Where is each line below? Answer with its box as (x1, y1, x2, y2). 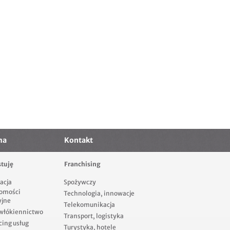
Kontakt (64, 136, 93, 145)
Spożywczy (64, 178, 96, 186)
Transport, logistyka (64, 212, 124, 220)
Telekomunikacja (64, 201, 115, 209)
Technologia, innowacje (64, 189, 135, 198)
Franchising (64, 160, 101, 168)
